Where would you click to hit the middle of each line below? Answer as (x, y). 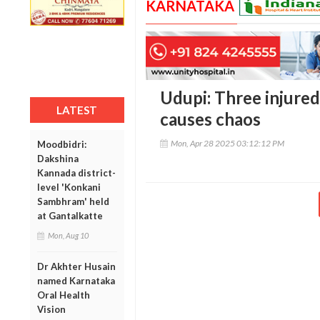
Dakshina (58, 158)
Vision (51, 309)
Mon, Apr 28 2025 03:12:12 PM (227, 144)
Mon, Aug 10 (68, 235)
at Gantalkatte (70, 215)
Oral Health (64, 295)
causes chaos (210, 119)
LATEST (77, 110)
